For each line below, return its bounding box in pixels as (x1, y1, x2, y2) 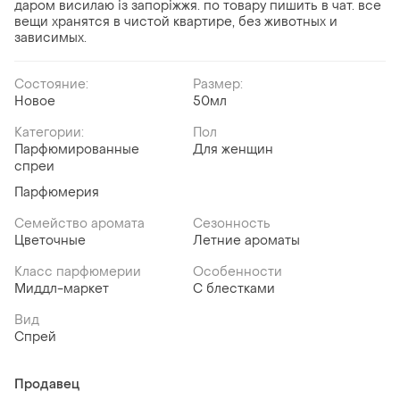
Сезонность (193, 215, 271, 233)
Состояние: (14, 76, 88, 94)
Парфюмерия (14, 184, 99, 202)
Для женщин (193, 141, 273, 159)
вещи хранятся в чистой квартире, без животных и (14, 13, 337, 31)
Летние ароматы (193, 232, 300, 250)
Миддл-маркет (14, 280, 109, 298)
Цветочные (14, 232, 86, 250)
